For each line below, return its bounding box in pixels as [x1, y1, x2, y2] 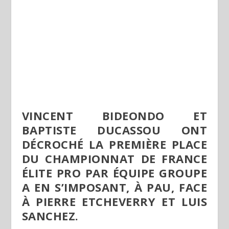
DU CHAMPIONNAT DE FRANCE [21, 150, 208, 166]
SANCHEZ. [21, 208, 79, 223]
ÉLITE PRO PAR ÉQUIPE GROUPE [21, 165, 208, 180]
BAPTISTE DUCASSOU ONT [21, 122, 208, 138]
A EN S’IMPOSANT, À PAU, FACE [21, 179, 208, 195]
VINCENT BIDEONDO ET [21, 107, 208, 123]
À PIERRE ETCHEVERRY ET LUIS [21, 193, 208, 209]
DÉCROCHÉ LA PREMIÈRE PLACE [21, 136, 208, 152]
